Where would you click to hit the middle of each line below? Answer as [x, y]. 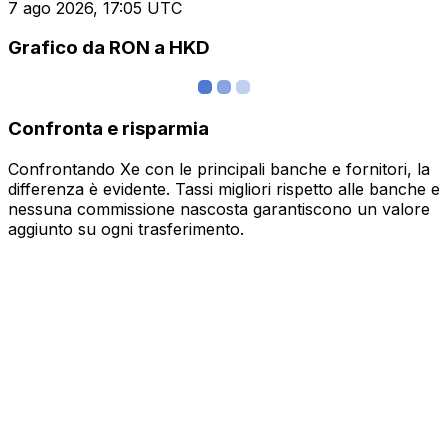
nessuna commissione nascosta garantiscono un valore [219, 208]
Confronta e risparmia [108, 128]
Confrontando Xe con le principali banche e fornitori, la [219, 168]
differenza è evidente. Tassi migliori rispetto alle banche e [224, 188]
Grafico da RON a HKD [109, 48]
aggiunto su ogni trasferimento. [126, 228]
